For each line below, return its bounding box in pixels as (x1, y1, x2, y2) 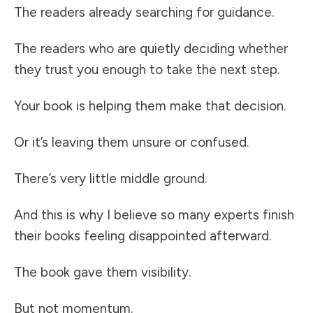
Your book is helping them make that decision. (14, 98, 286, 115)
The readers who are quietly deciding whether (14, 41, 288, 57)
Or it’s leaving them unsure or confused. (14, 134, 249, 151)
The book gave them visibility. (14, 264, 191, 281)
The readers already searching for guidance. (14, 4, 274, 21)
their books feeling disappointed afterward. (14, 228, 271, 245)
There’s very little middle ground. (14, 170, 207, 187)
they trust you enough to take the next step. (14, 61, 279, 78)
